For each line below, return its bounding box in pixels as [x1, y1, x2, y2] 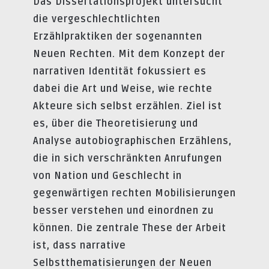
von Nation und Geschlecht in [33, 169, 182, 182]
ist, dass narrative [33, 239, 126, 252]
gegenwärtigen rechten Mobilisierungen [33, 187, 236, 199]
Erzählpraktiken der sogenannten [33, 30, 202, 43]
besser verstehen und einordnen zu [33, 204, 214, 217]
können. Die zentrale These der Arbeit [33, 222, 226, 234]
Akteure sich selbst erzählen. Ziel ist [33, 100, 222, 112]
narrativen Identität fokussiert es [33, 65, 207, 77]
